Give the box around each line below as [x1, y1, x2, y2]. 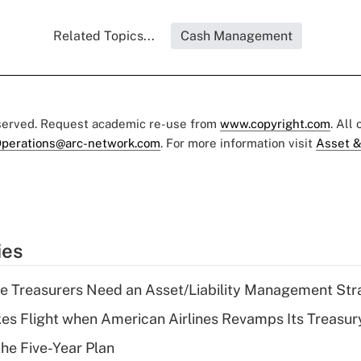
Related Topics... [52, 28, 155, 44]
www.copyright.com [220, 117, 330, 131]
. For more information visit [160, 136, 316, 151]
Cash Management [180, 28, 293, 44]
